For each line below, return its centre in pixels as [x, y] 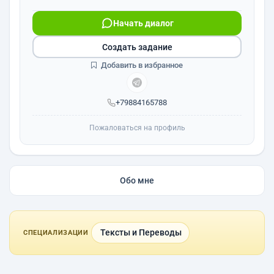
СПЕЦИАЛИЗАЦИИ [56, 233]
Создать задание [137, 47]
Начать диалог [143, 23]
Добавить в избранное [141, 65]
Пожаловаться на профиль [137, 128]
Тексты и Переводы [141, 232]
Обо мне [137, 180]
